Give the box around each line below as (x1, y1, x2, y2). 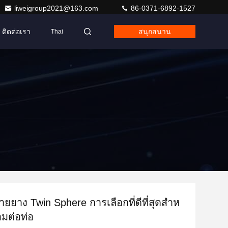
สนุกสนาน (138, 27, 171, 36)
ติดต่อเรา (2, 27, 31, 36)
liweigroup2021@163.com (14, 4, 100, 12)
